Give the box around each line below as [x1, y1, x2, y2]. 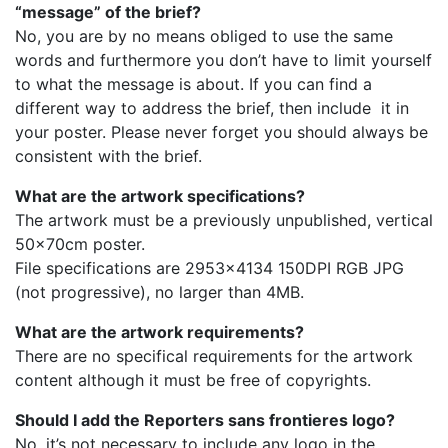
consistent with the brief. [15, 146, 202, 166]
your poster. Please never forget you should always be [15, 122, 428, 142]
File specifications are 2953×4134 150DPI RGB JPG [15, 258, 404, 278]
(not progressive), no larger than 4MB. [15, 282, 304, 302]
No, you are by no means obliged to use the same [15, 26, 393, 46]
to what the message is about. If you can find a [15, 74, 372, 94]
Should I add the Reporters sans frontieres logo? [15, 410, 395, 430]
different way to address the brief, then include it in [15, 98, 409, 118]
